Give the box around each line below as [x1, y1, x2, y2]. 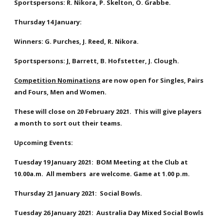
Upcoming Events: [14, 138, 79, 147]
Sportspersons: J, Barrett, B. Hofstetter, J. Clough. [14, 56, 181, 65]
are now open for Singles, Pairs [100, 76, 204, 85]
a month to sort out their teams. [14, 119, 123, 127]
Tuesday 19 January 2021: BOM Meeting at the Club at [14, 158, 188, 166]
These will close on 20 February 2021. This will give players [14, 107, 202, 116]
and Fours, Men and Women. [14, 88, 110, 96]
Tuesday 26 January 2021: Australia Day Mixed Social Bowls [14, 208, 204, 217]
